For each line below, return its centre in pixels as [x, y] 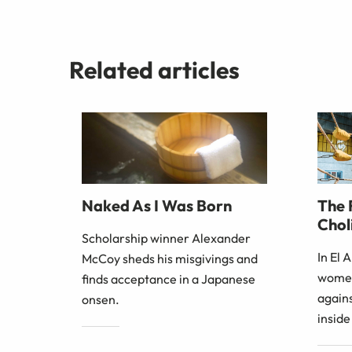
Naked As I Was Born [157, 206]
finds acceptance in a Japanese [169, 279]
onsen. [101, 300]
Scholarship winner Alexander [166, 238]
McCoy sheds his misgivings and [170, 259]
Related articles [154, 70]
